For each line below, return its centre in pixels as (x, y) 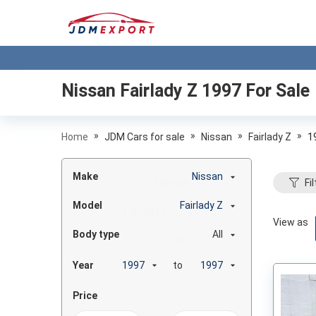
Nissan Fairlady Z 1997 (151, 91)
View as (291, 222)
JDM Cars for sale (145, 137)
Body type (96, 234)
